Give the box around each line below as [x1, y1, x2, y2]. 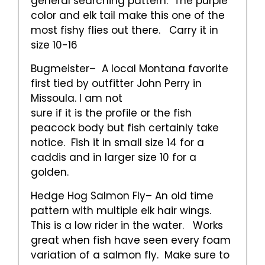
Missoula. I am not [31, 91, 122, 106]
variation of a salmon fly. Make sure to [31, 248, 230, 263]
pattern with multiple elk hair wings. [31, 203, 214, 218]
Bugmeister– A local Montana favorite [31, 62, 228, 76]
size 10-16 [31, 38, 77, 53]
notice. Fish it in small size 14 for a [31, 135, 204, 150]
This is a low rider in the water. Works [31, 218, 223, 233]
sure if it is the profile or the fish [31, 106, 192, 121]
